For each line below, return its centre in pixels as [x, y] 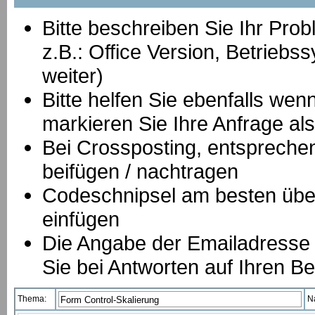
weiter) [73, 76]
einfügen [81, 219]
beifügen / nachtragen [140, 171]
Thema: [32, 299]
